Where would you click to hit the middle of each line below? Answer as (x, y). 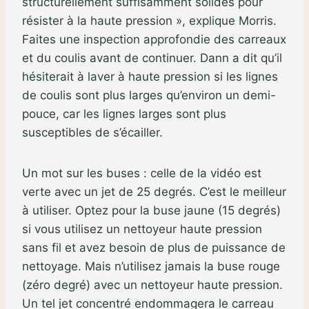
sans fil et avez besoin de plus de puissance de (154, 247)
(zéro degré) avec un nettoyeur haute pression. (152, 285)
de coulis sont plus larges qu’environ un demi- (149, 95)
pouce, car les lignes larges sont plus (124, 113)
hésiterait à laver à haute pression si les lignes (150, 76)
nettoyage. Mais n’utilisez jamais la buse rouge (151, 266)
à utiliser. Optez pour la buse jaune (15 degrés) (151, 210)
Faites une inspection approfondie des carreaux (154, 39)
